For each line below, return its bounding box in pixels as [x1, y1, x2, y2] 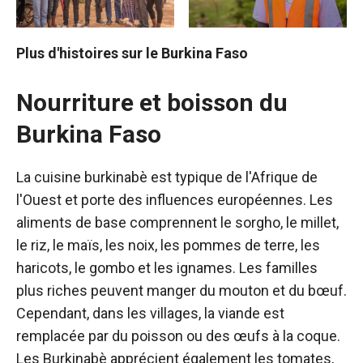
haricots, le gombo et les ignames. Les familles [16, 259, 318, 277]
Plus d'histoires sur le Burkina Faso [16, 45, 248, 62]
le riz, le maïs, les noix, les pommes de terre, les [16, 237, 320, 254]
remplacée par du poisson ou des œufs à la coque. [16, 327, 340, 345]
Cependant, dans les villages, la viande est [16, 305, 284, 322]
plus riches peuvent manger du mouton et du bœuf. [16, 282, 347, 300]
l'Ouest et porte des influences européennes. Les [16, 191, 333, 209]
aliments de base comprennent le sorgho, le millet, [16, 214, 339, 232]
